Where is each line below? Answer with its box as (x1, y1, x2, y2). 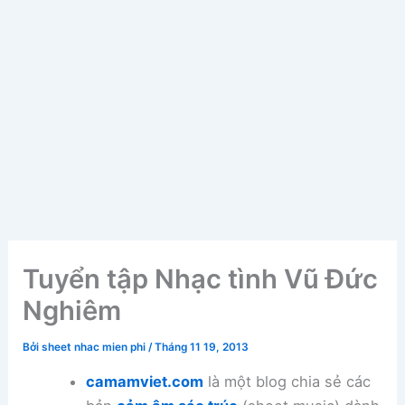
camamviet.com (85, 372, 203, 391)
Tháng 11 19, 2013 (155, 341, 250, 354)
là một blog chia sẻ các (202, 372, 371, 391)
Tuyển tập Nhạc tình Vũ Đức (23, 263, 379, 296)
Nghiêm (23, 295, 122, 327)
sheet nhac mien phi (42, 341, 149, 354)
